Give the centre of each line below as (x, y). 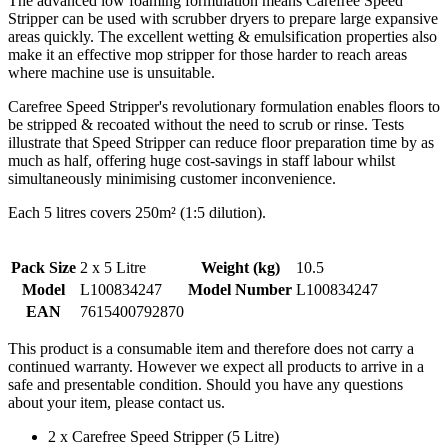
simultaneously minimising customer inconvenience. (172, 178)
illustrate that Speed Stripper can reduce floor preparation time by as (221, 142)
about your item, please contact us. (116, 402)
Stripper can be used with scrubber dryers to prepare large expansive (223, 18)
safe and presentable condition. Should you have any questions (205, 384)
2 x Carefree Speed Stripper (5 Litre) (163, 436)
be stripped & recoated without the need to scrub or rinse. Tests (206, 124)
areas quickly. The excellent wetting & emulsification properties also (222, 36)
